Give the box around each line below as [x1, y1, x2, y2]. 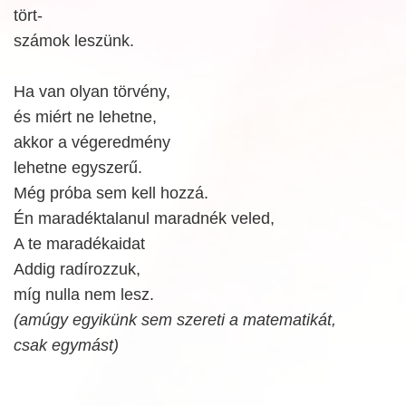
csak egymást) [14, 336, 119, 354]
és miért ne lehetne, [14, 108, 157, 126]
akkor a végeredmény [14, 133, 170, 151]
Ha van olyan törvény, [14, 82, 170, 101]
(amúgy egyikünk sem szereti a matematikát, [14, 311, 336, 329]
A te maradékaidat [14, 235, 145, 253]
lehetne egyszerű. [14, 159, 142, 177]
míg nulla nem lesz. [14, 285, 154, 304]
